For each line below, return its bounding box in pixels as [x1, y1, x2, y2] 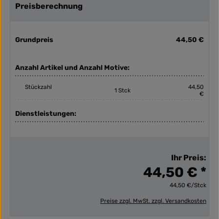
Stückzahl [25, 84, 52, 91]
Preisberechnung [15, 1, 83, 11]
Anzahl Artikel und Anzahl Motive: [15, 64, 130, 72]
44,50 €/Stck [170, 182, 206, 189]
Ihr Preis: [171, 153, 206, 163]
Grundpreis [15, 36, 53, 44]
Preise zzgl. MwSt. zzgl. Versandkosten [100, 197, 206, 205]
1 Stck [114, 87, 131, 94]
